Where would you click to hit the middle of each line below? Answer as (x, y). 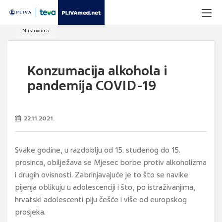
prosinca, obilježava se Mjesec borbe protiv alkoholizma (111, 163)
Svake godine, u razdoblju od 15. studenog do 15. (98, 150)
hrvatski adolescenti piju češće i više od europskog (101, 200)
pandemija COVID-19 (92, 86)
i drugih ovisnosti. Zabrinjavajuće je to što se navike (102, 175)
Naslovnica (36, 30)
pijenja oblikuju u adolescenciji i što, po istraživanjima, (105, 187)
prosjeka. (30, 212)
